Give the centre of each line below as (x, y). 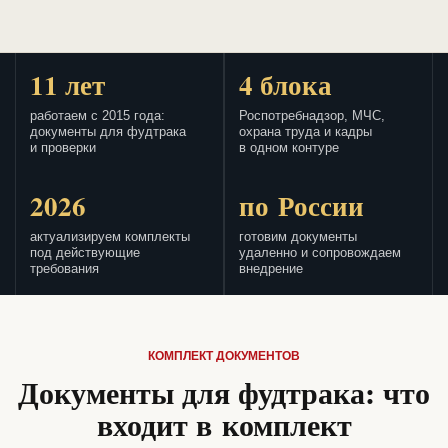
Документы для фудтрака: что (224, 392)
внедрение (271, 269)
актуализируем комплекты (110, 237)
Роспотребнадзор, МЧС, (312, 116)
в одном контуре (289, 148)
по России (301, 206)
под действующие (85, 253)
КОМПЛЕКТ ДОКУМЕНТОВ (224, 356)
